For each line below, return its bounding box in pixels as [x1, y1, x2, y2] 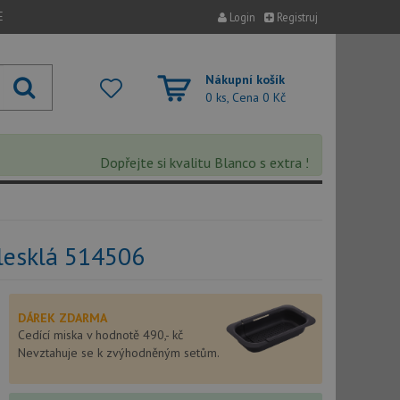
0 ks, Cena [204, 89, 262, 105]
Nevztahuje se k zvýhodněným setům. [17, 345, 220, 361]
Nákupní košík [204, 71, 285, 87]
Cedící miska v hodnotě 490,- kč [17, 327, 183, 343]
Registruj [274, 10, 318, 24]
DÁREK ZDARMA [17, 310, 107, 326]
